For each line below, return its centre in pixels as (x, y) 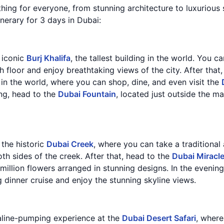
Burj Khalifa (48, 58)
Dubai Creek (70, 144)
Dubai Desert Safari (159, 218)
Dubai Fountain (87, 94)
